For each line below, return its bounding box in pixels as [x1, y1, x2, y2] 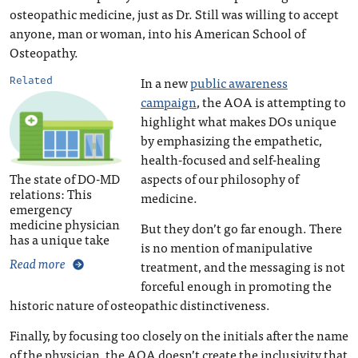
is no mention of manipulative [140, 237, 312, 257]
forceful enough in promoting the [140, 275, 332, 296]
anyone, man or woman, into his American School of [10, 22, 305, 43]
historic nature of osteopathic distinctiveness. [10, 294, 270, 315]
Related [10, 73, 53, 89]
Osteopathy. [10, 42, 78, 62]
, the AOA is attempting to [196, 91, 346, 112]
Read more [10, 252, 68, 273]
